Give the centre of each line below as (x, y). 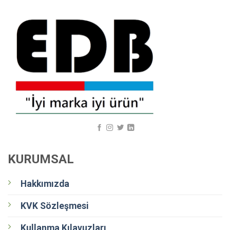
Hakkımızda (45, 184)
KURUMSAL (41, 159)
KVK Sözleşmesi (54, 206)
